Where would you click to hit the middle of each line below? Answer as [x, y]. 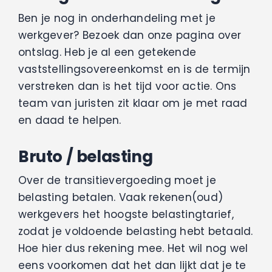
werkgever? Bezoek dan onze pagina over [130, 36]
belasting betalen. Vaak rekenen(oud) [121, 198]
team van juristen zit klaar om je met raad [133, 104]
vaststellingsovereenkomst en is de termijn [134, 70]
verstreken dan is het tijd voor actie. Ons [127, 87]
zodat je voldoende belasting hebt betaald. [135, 232]
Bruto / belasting [85, 157]
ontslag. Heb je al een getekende [107, 53]
